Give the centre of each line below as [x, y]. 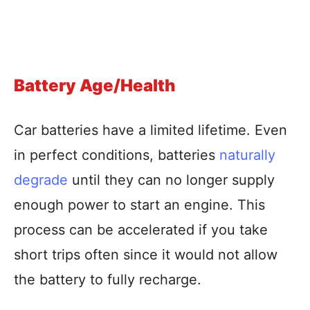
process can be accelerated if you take [141, 230]
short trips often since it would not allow [146, 255]
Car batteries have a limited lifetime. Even [151, 130]
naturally [247, 155]
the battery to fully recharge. [108, 280]
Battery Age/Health [95, 85]
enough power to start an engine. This [139, 205]
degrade [41, 180]
